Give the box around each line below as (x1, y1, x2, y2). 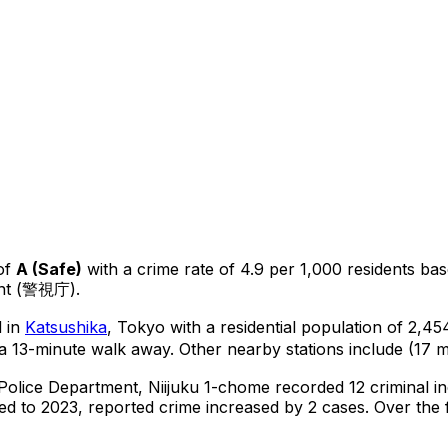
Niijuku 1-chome (148, 376, 270, 397)
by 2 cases (279, 396, 365, 417)
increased (206, 396, 279, 417)
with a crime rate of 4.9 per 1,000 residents (82, 258, 415, 279)
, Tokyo (107, 316, 165, 337)
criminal (365, 376, 429, 397)
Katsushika (25, 316, 107, 337)
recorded (270, 376, 349, 397)
